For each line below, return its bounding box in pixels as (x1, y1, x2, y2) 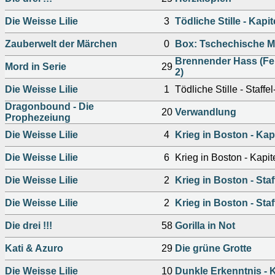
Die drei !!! (5, 220, 52, 231)
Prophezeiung (5, 112, 71, 123)
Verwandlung (175, 107, 236, 117)
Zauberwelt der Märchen (5, 39, 117, 49)
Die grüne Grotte (175, 243, 252, 254)
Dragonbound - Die (5, 101, 94, 112)
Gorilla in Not (175, 220, 235, 231)
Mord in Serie (5, 61, 66, 72)
